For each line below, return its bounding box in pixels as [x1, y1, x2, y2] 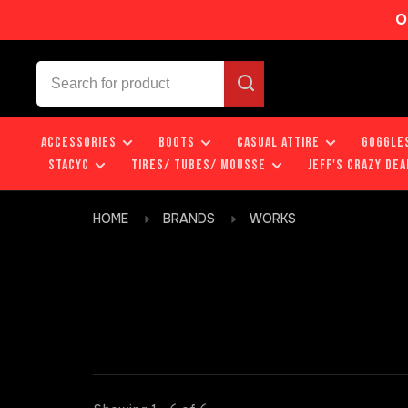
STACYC [48, 157, 89, 174]
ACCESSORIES [41, 134, 117, 151]
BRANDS [163, 210, 215, 227]
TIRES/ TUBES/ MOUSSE [131, 157, 266, 174]
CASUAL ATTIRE [237, 134, 320, 151]
